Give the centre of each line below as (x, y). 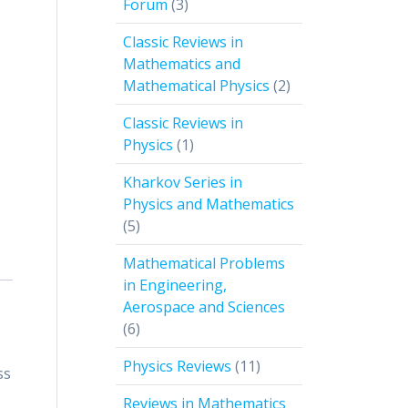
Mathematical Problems (204, 264)
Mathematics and (182, 64)
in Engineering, (175, 286)
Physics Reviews (177, 367)
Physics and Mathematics (209, 204)
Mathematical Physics (196, 86)
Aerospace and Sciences (204, 307)
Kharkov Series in (183, 183)
